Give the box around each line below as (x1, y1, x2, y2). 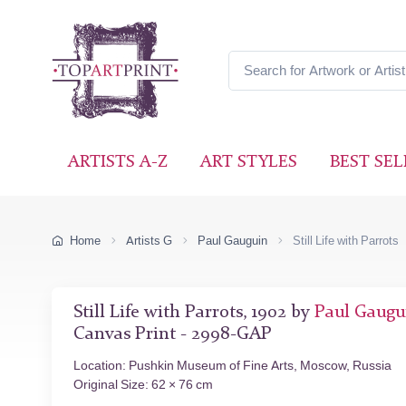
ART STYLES (200, 154, 297, 171)
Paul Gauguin (198, 234, 267, 247)
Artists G (126, 234, 172, 247)
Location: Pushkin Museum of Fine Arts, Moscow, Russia (73, 357, 391, 373)
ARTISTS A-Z (68, 154, 168, 171)
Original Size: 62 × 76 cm (73, 376, 213, 392)
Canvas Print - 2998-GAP (73, 324, 272, 343)
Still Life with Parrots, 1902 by (73, 303, 314, 322)
